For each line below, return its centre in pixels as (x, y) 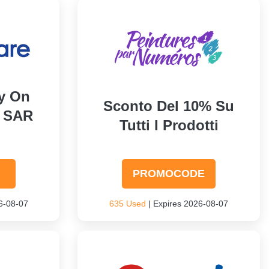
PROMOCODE (169, 174)
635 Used (128, 204)
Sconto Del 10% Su (169, 106)
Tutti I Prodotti (169, 125)
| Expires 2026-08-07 (187, 204)
